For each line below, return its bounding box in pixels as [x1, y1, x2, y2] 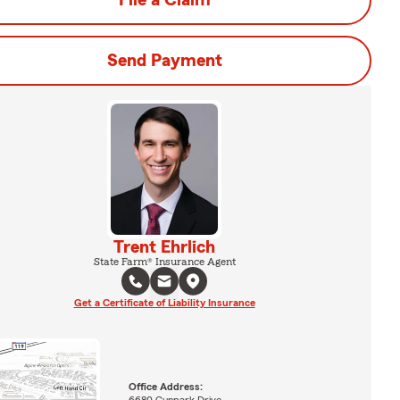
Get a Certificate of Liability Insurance [73, 296, 255, 308]
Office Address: [128, 381, 203, 393]
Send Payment [106, 52, 222, 70]
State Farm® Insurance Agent [93, 255, 236, 267]
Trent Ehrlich [113, 237, 215, 256]
